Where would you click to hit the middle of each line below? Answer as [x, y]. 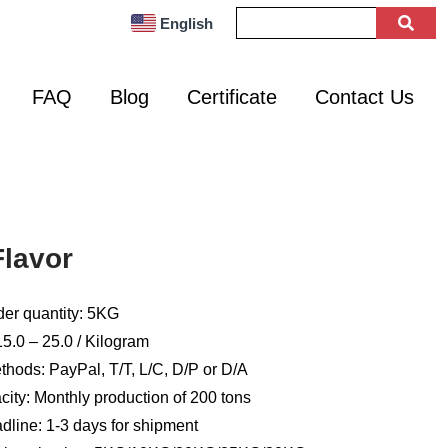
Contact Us [364, 96]
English [186, 23]
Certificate [232, 96]
